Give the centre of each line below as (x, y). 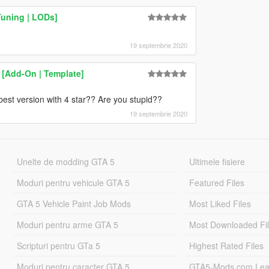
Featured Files (217, 182)
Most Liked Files (220, 203)
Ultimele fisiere (217, 161)
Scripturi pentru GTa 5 (58, 245)
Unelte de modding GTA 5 (65, 161)
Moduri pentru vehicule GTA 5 (73, 182)
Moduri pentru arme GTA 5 (67, 224)
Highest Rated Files (227, 245)
